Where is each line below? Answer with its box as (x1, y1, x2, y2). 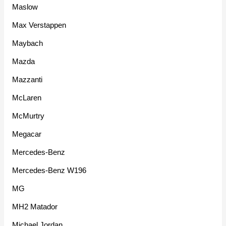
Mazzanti (12, 75, 43, 84)
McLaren (12, 93, 42, 102)
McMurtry (12, 111, 45, 120)
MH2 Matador (12, 202, 58, 211)
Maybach (12, 38, 43, 47)
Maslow (12, 2, 38, 11)
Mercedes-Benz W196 (12, 165, 87, 175)
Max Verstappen (12, 20, 67, 29)
